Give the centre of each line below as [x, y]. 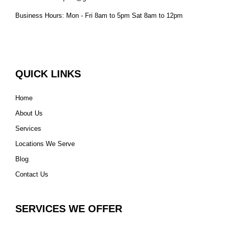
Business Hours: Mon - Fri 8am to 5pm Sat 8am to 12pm [99, 15]
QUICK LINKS [48, 74]
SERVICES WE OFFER [69, 208]
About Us [29, 113]
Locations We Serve [45, 144]
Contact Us [32, 174]
